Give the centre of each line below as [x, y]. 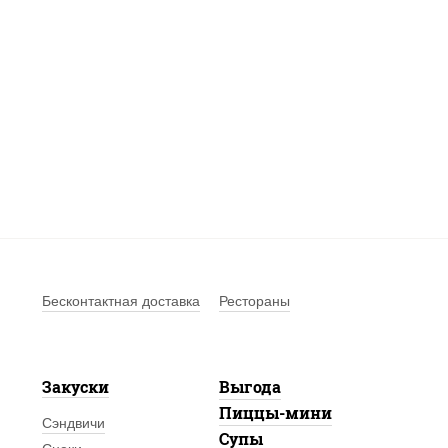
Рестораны [254, 301]
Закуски [75, 386]
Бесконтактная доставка [120, 301]
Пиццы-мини [275, 412]
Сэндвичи [73, 423]
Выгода [249, 386]
